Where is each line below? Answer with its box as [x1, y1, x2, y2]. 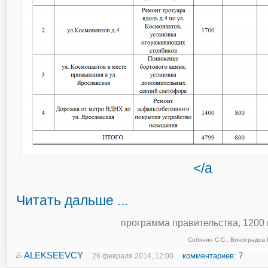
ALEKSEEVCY [24, 250, 83, 260]
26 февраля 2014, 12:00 [92, 252, 173, 260]
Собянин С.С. [187, 236, 227, 243]
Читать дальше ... [16, 193, 128, 208]
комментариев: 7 [182, 251, 243, 260]
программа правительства [120, 217, 238, 228]
